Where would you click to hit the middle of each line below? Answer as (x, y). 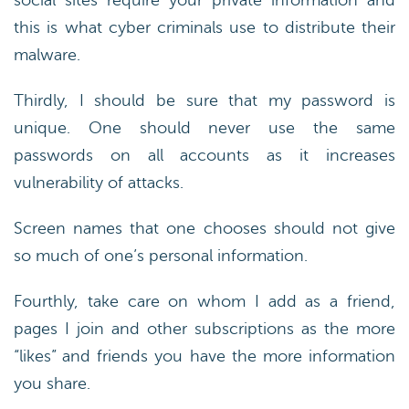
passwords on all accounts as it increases (204, 155)
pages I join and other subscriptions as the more (204, 329)
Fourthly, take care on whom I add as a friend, (204, 301)
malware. (47, 55)
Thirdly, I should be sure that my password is (204, 100)
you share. (52, 383)
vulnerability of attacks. (99, 183)
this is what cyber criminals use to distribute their (204, 27)
